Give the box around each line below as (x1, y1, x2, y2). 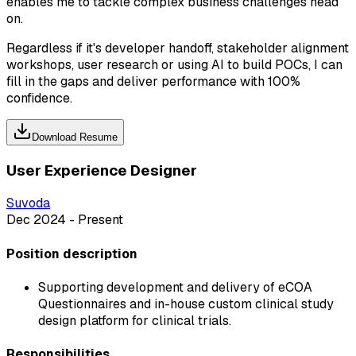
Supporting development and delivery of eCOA (38, 278, 312, 296)
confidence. (6, 89, 72, 106)
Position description (6, 245, 137, 262)
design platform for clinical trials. (38, 311, 231, 329)
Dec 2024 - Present (6, 211, 123, 229)
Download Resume (32, 130, 118, 143)
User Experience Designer (6, 160, 197, 180)
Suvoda (6, 195, 50, 212)
